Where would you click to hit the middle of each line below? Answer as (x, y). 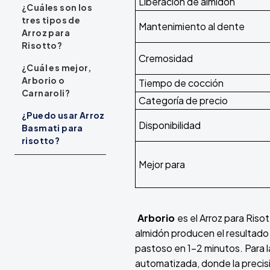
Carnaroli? (46, 93)
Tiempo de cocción (181, 83)
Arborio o (43, 80)
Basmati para (52, 128)
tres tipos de (51, 20)
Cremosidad (166, 58)
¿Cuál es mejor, (57, 68)
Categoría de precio (183, 101)
